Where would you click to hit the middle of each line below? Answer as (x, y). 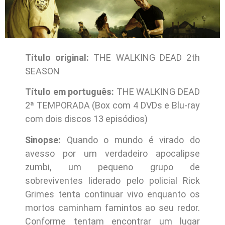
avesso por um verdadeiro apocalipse (113, 153)
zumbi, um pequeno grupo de (113, 167)
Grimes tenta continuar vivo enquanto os (113, 194)
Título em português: (70, 92)
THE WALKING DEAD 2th (145, 57)
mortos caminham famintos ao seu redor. (113, 207)
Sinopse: (43, 140)
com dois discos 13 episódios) (86, 119)
